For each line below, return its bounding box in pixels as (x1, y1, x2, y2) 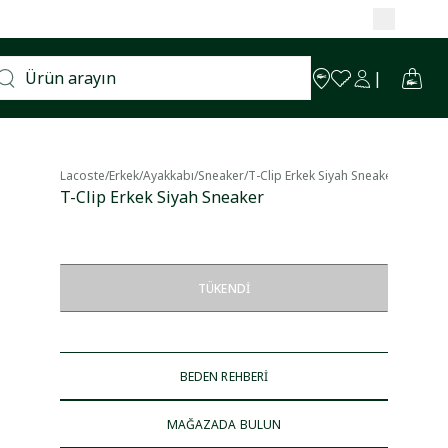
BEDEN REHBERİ (179, 367, 269, 385)
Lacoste (60, 167, 105, 184)
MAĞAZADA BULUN (166, 415, 282, 433)
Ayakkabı (143, 167, 194, 184)
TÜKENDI (198, 279, 250, 297)
